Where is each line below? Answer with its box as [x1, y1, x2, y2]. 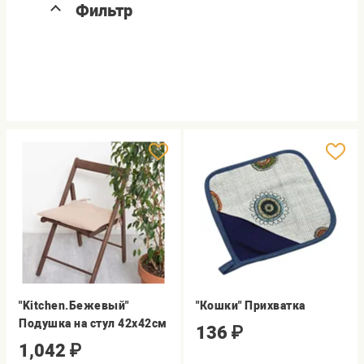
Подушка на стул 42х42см [19, 317, 167, 330]
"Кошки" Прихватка [196, 299, 305, 312]
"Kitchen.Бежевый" [19, 299, 129, 312]
